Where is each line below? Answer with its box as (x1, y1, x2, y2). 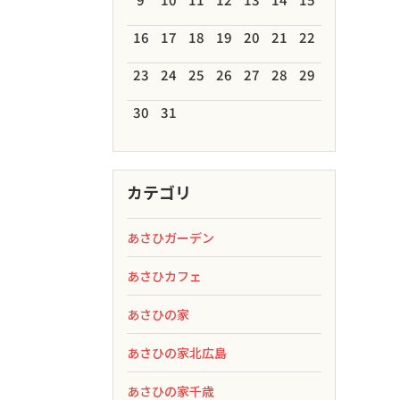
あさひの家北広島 (127, 344, 227, 362)
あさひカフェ (127, 267, 202, 285)
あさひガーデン (127, 229, 214, 246)
